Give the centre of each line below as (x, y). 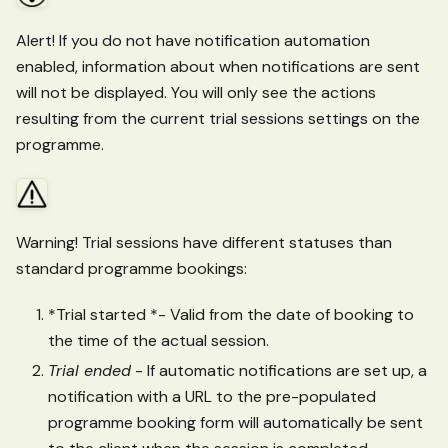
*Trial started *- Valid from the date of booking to (231, 315)
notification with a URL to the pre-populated (212, 397)
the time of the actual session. (158, 341)
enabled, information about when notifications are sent (218, 67)
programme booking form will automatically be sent (235, 423)
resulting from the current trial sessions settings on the (218, 119)
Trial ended (89, 371)
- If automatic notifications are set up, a (279, 371)
